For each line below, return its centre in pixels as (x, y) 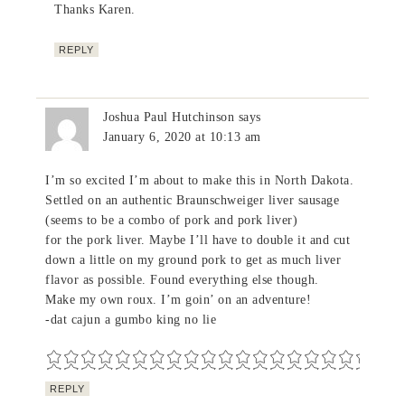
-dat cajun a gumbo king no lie (131, 319)
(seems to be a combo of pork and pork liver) (172, 220)
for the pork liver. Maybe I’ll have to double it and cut (198, 240)
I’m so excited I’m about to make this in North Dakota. (200, 180)
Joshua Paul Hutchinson (169, 117)
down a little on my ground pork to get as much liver (193, 259)
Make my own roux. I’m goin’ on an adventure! (179, 299)
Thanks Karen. (95, 9)
